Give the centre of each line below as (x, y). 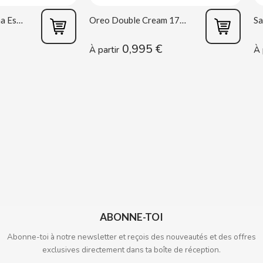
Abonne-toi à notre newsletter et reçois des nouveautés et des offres (131, 237)
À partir (104, 50)
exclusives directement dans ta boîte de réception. (131, 250)
